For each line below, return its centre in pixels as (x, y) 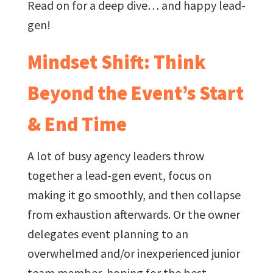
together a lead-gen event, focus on (119, 175)
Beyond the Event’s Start (135, 93)
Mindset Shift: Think (116, 62)
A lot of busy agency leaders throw (115, 155)
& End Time (77, 124)
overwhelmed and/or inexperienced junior (133, 253)
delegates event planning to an (108, 233)
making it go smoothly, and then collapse (134, 194)
